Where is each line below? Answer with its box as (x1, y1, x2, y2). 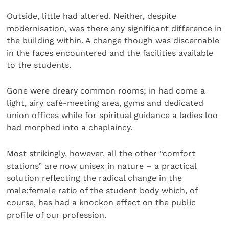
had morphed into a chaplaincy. (7, 123, 133, 133)
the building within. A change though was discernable (7, 35, 220, 45)
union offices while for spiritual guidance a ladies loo (7, 110, 218, 121)
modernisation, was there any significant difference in (7, 23, 222, 33)
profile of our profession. (7, 210, 107, 220)
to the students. (7, 60, 72, 70)
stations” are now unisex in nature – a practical (7, 161, 197, 171)
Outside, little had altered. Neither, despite (7, 11, 177, 21)
